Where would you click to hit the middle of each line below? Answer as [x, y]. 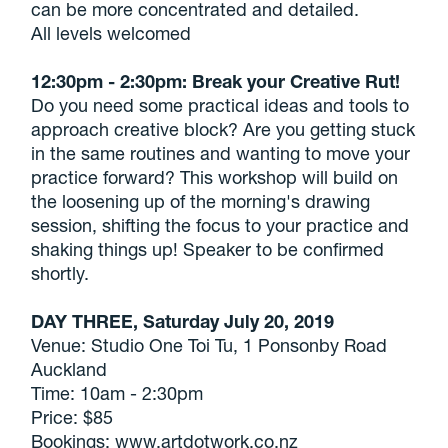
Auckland [69, 369]
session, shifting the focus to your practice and [220, 225]
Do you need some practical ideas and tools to [220, 105]
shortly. [60, 273]
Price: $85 [72, 417]
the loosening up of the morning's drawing [201, 201]
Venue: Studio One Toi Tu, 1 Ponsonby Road [209, 345]
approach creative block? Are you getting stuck [223, 129]
